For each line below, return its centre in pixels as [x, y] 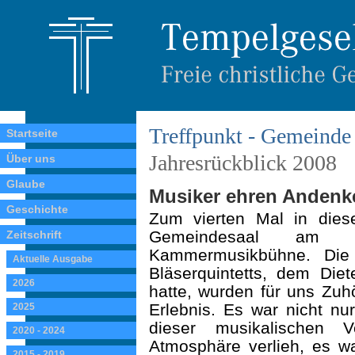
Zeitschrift [34, 235]
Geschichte [37, 209]
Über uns [31, 158]
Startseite [32, 133]
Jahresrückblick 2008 [243, 163]
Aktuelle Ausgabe [53, 259]
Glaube [26, 184]
